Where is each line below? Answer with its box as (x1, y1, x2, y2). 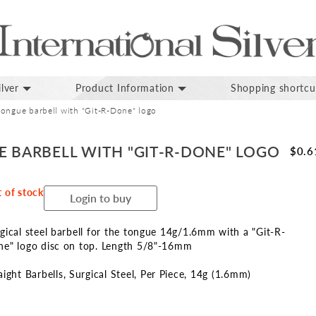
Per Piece (140, 268, 185, 281)
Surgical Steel (69, 268, 135, 281)
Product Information (75, 82, 174, 95)
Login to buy (69, 191, 131, 205)
